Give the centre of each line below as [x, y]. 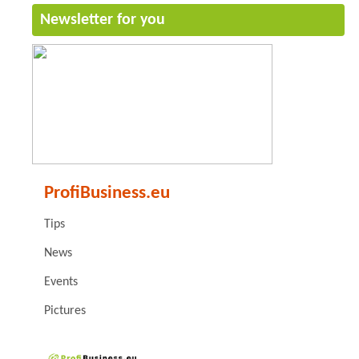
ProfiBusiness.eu [107, 193]
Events [61, 282]
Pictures [65, 311]
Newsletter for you [103, 20]
